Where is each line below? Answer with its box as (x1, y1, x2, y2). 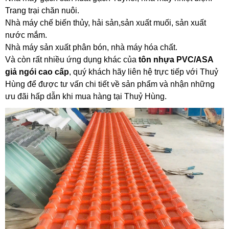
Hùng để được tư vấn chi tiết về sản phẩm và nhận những (5, 80, 215, 89)
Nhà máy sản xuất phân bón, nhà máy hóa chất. (5, 43, 177, 52)
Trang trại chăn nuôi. (5, 6, 79, 15)
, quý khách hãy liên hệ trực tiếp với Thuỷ (69, 67, 218, 77)
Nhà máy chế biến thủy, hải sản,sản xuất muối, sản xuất (5, 18, 206, 28)
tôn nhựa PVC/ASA (139, 55, 213, 64)
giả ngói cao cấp (5, 67, 69, 77)
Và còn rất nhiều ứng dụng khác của (5, 55, 139, 64)
